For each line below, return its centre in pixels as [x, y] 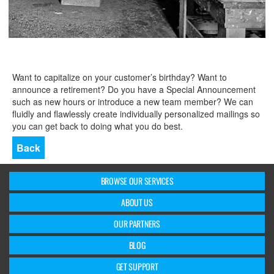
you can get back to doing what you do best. [98, 126]
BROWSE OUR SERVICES [137, 181]
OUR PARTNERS [137, 224]
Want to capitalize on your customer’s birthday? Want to [120, 77]
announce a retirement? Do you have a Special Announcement [134, 89]
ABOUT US [137, 202]
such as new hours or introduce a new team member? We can [133, 102]
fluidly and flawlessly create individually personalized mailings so [136, 114]
